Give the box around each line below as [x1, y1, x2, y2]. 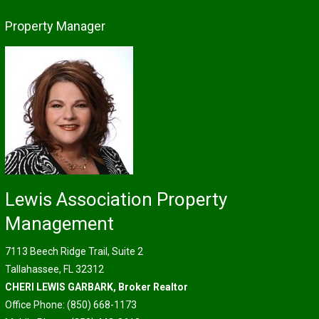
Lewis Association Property [4, 189, 227, 210]
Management [4, 213, 114, 234]
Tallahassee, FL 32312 [4, 263, 104, 275]
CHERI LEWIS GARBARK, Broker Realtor [4, 281, 188, 293]
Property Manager [4, 19, 105, 33]
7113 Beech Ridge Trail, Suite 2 [4, 246, 143, 257]
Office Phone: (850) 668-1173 [4, 299, 137, 310]
